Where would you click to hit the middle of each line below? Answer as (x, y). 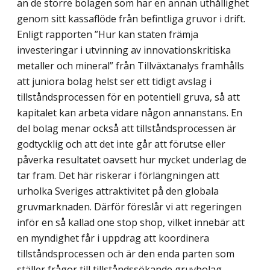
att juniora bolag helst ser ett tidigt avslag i (114, 82)
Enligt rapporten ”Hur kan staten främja (108, 35)
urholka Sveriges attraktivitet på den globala (118, 191)
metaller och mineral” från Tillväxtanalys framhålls (130, 66)
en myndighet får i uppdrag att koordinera (113, 238)
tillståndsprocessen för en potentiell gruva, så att (128, 97)
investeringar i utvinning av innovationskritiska (124, 50)
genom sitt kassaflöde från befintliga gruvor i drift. (131, 19)
